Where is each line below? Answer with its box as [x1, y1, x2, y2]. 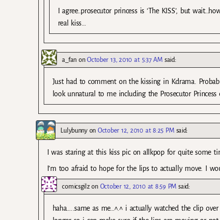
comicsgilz [62, 183, 90, 191]
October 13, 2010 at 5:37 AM [87, 56, 163, 64]
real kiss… [57, 19, 86, 27]
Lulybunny [60, 127, 87, 135]
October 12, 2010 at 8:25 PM [98, 127, 174, 135]
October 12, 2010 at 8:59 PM [100, 183, 177, 191]
